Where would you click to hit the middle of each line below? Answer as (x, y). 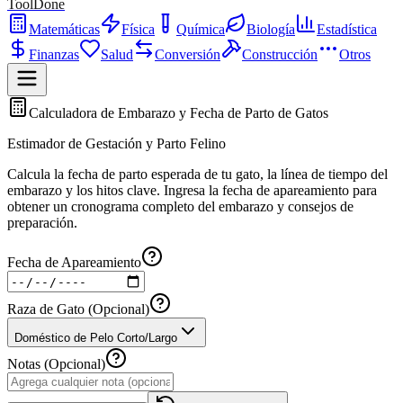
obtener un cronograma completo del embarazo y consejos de (180, 206)
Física (138, 29)
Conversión (188, 54)
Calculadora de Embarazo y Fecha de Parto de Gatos (179, 113)
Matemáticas (64, 29)
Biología (271, 29)
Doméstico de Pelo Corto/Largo (96, 338)
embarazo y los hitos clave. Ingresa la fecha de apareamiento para (192, 190)
